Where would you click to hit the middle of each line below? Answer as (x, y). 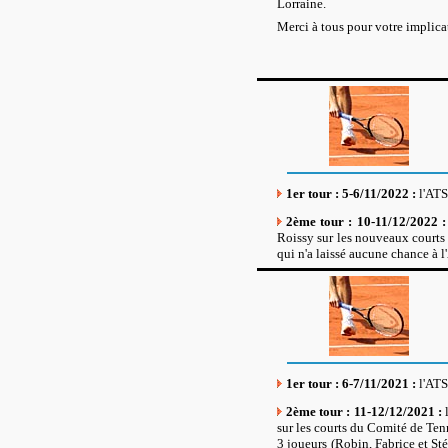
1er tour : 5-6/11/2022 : (352, 193)
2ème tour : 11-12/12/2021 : (366, 411)
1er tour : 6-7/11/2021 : (352, 383)
